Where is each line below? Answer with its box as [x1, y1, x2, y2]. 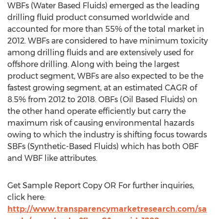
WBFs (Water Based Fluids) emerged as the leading [7, 1, 199, 10]
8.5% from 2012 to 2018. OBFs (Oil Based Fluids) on [7, 95, 197, 104]
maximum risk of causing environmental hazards [7, 118, 194, 128]
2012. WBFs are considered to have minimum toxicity [7, 36, 208, 45]
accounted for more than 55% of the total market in [7, 24, 204, 34]
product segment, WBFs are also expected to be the [7, 71, 203, 81]
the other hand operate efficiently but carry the [7, 107, 186, 116]
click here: [7, 193, 45, 202]
